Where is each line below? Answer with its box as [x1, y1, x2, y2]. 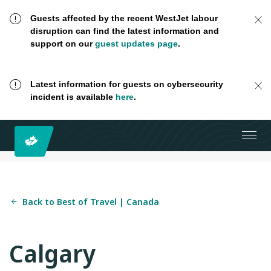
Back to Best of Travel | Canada [22, 195, 159, 207]
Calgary [9, 236, 96, 270]
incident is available [30, 92, 116, 102]
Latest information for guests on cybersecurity [30, 79, 223, 90]
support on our [30, 39, 95, 48]
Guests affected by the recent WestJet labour [30, 13, 218, 23]
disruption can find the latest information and [30, 26, 219, 36]
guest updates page [94, 39, 178, 48]
